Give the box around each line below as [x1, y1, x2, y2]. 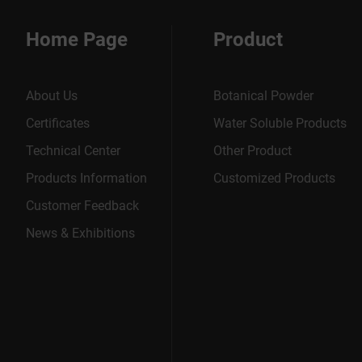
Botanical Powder [213, 88, 314, 103]
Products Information [26, 170, 147, 186]
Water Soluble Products [213, 116, 347, 131]
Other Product [213, 143, 292, 158]
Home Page [26, 28, 128, 51]
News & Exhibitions [26, 225, 135, 241]
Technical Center [26, 143, 120, 158]
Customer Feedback [26, 198, 139, 213]
